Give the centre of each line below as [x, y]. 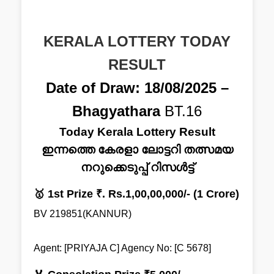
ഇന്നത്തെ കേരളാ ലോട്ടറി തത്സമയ [137, 150]
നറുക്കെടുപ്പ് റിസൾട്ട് [137, 167]
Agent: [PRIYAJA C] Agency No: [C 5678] [122, 248]
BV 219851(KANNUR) [83, 214]
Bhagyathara [118, 111]
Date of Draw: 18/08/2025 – [137, 88]
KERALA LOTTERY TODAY [137, 41]
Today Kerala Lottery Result [137, 132]
